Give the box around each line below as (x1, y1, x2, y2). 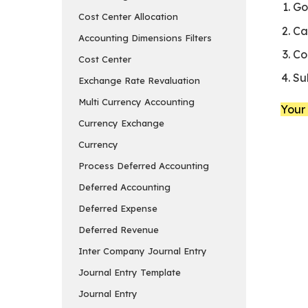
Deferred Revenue (78, 223, 159, 235)
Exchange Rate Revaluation (78, 74, 200, 86)
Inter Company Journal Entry (78, 245, 207, 256)
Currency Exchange (78, 117, 164, 129)
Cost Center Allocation (78, 10, 178, 22)
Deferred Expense (78, 202, 157, 214)
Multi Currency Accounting (78, 96, 195, 107)
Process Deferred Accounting (78, 159, 209, 171)
